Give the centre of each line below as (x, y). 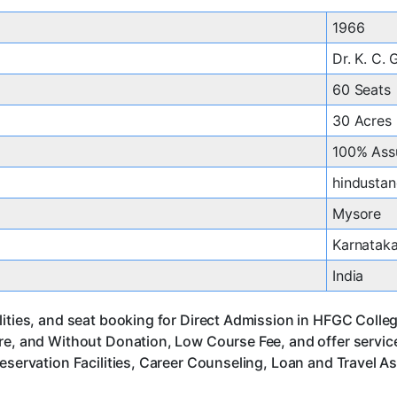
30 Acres (362, 121)
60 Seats (362, 90)
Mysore (357, 214)
